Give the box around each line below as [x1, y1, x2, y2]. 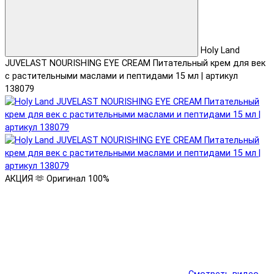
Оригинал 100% [46, 174, 109, 185]
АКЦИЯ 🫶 [5, 174, 44, 185]
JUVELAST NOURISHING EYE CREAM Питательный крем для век [5, 58, 265, 69]
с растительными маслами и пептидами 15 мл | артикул [5, 71, 238, 82]
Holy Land [201, 45, 240, 56]
